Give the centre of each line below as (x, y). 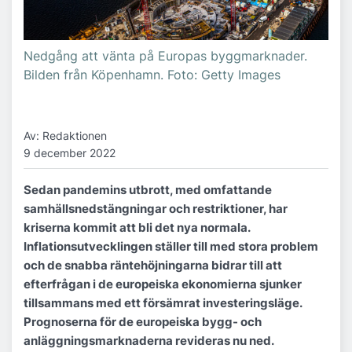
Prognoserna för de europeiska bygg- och (143, 321)
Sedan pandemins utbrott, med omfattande (148, 189)
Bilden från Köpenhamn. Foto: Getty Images (152, 75)
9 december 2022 (70, 153)
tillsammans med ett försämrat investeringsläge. (163, 302)
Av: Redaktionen (65, 136)
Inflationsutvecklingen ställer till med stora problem (171, 246)
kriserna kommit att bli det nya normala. (137, 227)
